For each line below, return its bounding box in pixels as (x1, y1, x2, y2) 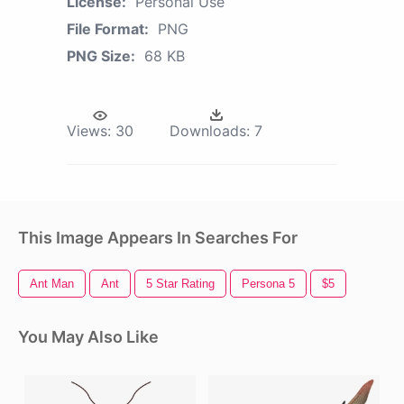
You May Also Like (18, 327, 159, 347)
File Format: (67, 20, 149, 39)
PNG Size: (67, 47, 135, 66)
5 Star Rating (146, 277, 215, 291)
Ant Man (30, 277, 74, 291)
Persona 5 (242, 277, 295, 291)
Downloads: (170, 122, 250, 141)
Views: (67, 122, 111, 141)
